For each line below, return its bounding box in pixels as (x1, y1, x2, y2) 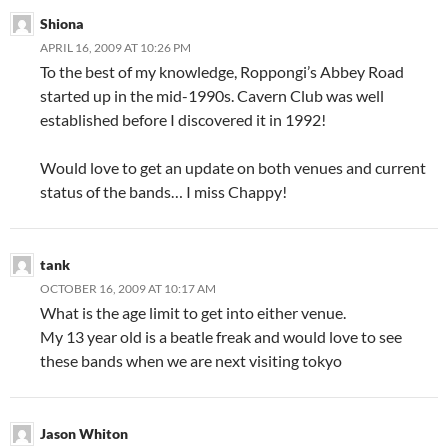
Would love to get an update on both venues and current (40, 157, 426, 177)
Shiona (40, 14, 84, 32)
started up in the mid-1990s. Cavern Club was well (40, 85, 384, 105)
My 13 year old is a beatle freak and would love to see (40, 326, 402, 346)
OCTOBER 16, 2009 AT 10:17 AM (40, 280, 216, 296)
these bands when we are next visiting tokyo (40, 350, 342, 370)
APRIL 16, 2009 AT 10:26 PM (40, 39, 191, 55)
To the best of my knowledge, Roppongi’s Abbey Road (40, 61, 404, 81)
